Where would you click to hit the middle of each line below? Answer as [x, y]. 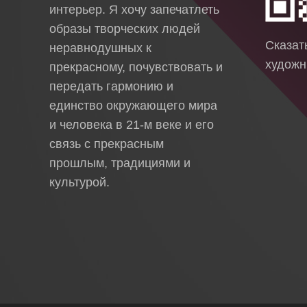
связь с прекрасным [107, 144]
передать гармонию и [111, 86]
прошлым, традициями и [120, 163]
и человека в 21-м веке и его [132, 124]
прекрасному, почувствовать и [136, 67]
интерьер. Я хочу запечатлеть [134, 9]
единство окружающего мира [133, 105]
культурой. [79, 182]
